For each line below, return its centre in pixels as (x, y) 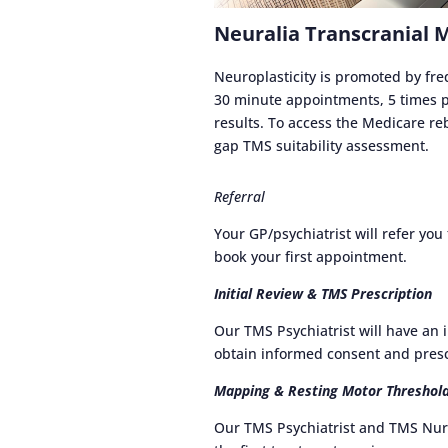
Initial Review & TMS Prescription (323, 294)
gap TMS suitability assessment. (322, 146)
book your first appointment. (311, 257)
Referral (240, 197)
